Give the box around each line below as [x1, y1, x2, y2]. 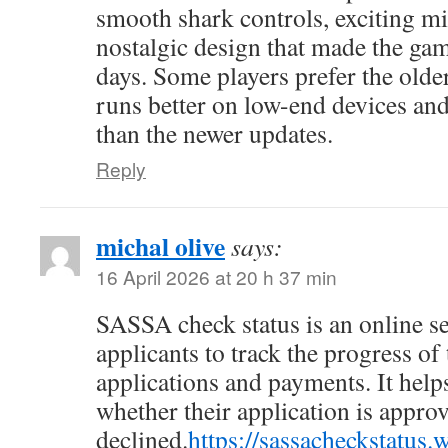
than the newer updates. [96, 116, 333, 150]
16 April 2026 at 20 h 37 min [96, 263, 337, 290]
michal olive [96, 227, 225, 265]
